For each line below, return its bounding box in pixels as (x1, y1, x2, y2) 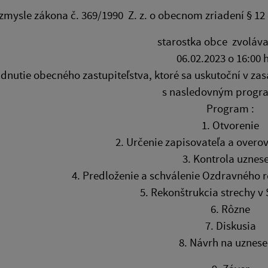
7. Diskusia (205, 218, 256, 233)
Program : (206, 101, 254, 116)
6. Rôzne (211, 202, 250, 217)
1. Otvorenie (202, 118, 259, 133)
